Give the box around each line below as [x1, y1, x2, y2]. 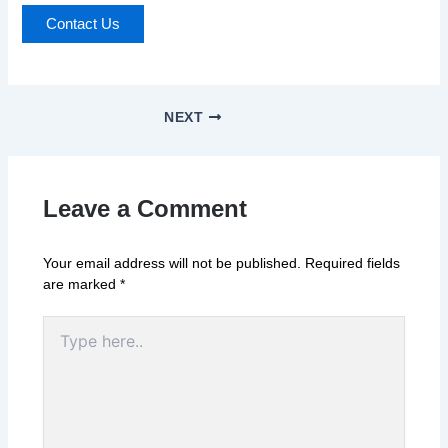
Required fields [304, 255, 400, 272]
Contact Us [45, 16, 120, 33]
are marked [42, 276, 120, 293]
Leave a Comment [42, 195, 247, 223]
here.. [41, 338, 80, 355]
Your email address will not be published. [42, 255, 301, 272]
